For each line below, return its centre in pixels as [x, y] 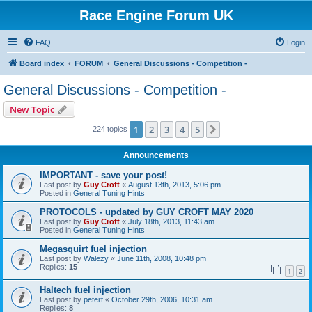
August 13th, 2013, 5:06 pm [174, 185]
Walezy [96, 258]
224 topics [111, 128]
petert [93, 299]
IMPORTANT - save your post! [103, 175]
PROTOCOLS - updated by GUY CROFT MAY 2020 [147, 212]
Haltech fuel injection [85, 290]
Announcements [156, 155]
